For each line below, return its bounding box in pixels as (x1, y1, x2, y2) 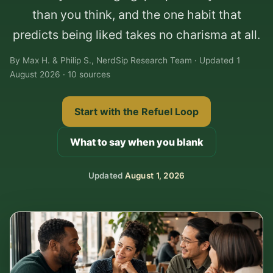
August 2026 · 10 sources (10, 69, 110, 80)
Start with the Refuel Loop (74, 105, 199, 118)
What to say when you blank (69, 136, 204, 149)
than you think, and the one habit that (32, 7, 241, 22)
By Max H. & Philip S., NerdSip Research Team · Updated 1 (10, 55, 240, 66)
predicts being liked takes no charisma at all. (13, 27, 260, 42)
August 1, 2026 (124, 170, 185, 180)
